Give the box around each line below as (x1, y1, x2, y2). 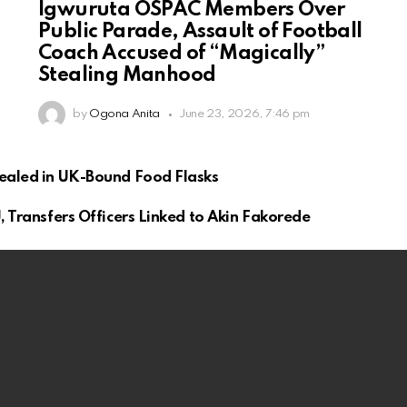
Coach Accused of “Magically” (38, 44, 325, 65)
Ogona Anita (88, 108, 160, 121)
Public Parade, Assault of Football (38, 22, 362, 43)
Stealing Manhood (38, 65, 216, 86)
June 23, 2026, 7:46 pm (178, 108, 311, 121)
